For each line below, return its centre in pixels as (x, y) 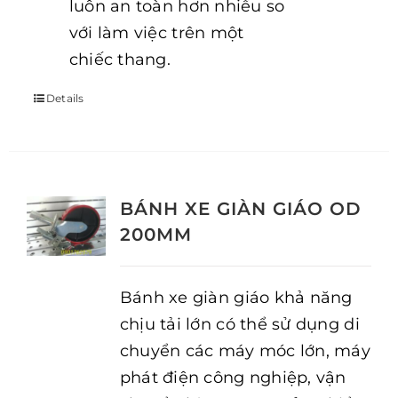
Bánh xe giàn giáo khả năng (236, 298)
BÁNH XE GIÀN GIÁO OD (240, 209)
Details (65, 98)
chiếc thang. (119, 60)
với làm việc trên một (156, 33)
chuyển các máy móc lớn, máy (245, 351)
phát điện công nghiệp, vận (233, 378)
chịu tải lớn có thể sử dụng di (239, 324)
